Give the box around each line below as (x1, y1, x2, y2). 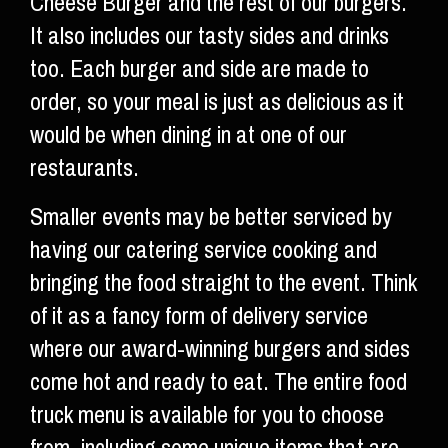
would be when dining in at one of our (30, 113, 347, 157)
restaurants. (30, 146, 139, 190)
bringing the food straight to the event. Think (30, 261, 417, 305)
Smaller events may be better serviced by (30, 195, 392, 239)
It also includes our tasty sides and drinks (30, 14, 389, 58)
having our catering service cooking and (30, 228, 377, 272)
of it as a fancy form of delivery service (30, 294, 368, 338)
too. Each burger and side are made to (30, 47, 369, 91)
